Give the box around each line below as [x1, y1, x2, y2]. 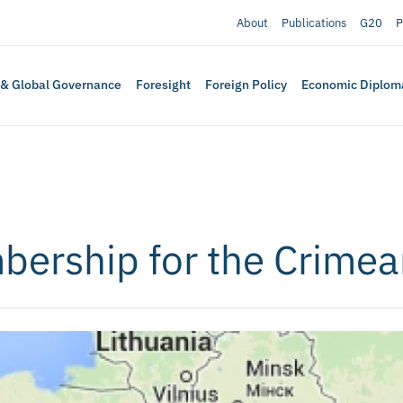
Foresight [136, 76, 192, 94]
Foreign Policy [205, 76, 288, 94]
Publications [281, 14, 346, 31]
